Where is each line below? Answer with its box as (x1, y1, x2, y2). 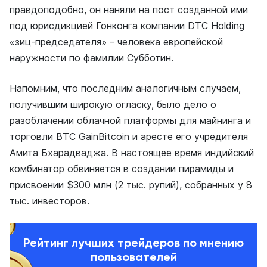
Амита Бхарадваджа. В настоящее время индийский (10, 146, 254, 159)
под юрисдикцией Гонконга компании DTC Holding (10, 19, 244, 32)
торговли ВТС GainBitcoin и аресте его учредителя (10, 130, 248, 142)
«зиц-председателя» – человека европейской (10, 35, 223, 48)
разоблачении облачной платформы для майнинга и (10, 114, 251, 126)
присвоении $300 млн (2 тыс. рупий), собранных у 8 (10, 178, 252, 191)
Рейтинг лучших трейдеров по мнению (23, 235, 244, 250)
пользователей (90, 249, 177, 264)
